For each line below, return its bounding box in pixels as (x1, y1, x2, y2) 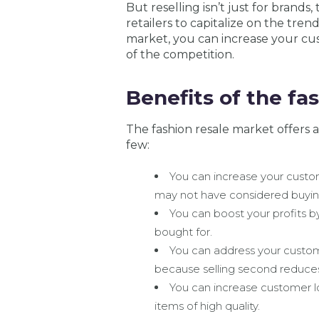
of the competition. (125, 48, 234, 62)
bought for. (154, 225, 212, 239)
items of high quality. (154, 299, 260, 313)
